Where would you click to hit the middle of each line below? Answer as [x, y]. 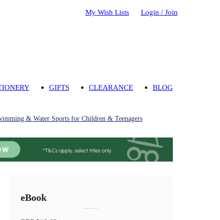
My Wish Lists [107, 12]
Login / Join [159, 12]
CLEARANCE [111, 87]
